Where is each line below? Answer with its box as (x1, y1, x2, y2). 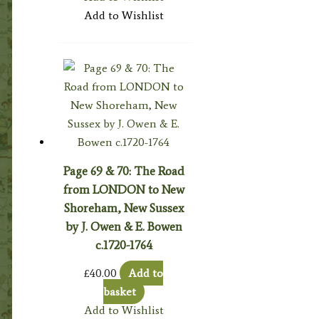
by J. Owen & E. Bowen (65, 219, 182, 234)
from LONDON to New (63, 182, 184, 197)
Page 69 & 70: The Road (63, 163, 184, 178)
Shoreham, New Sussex (63, 200, 184, 215)
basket (103, 284, 136, 298)
